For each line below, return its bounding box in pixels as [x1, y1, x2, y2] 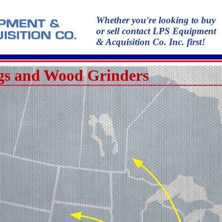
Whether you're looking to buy [96, 15, 216, 25]
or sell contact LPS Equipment [96, 26, 216, 36]
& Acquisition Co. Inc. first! [96, 37, 205, 47]
